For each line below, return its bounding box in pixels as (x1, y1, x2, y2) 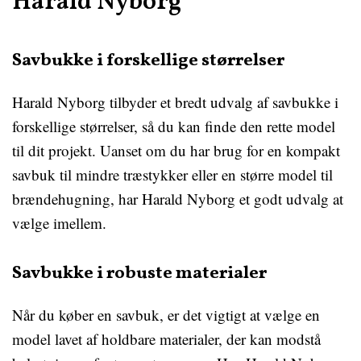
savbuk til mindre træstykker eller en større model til (12, 164, 333, 185)
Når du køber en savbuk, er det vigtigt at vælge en (12, 305, 320, 325)
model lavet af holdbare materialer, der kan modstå (12, 329, 321, 349)
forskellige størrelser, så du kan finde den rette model (12, 116, 335, 136)
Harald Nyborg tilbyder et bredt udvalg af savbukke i (12, 92, 338, 112)
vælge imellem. (12, 213, 106, 233)
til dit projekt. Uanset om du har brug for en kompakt (12, 140, 340, 160)
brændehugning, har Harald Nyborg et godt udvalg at (12, 189, 343, 209)
